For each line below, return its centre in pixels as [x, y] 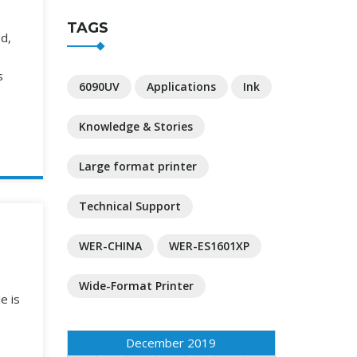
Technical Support [129, 206]
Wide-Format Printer [136, 286]
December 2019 [171, 343]
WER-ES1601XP [209, 246]
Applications [181, 86]
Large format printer [137, 166]
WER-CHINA [110, 246]
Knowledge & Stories [135, 126]
